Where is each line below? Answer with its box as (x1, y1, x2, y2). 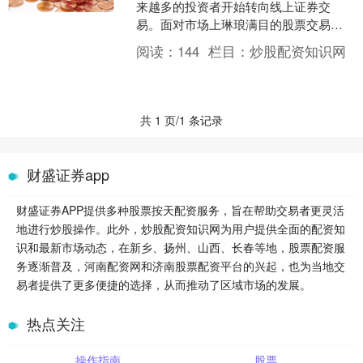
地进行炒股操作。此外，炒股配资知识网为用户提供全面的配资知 (16, 220, 345, 237)
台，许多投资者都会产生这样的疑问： (136, 33, 344, 50)
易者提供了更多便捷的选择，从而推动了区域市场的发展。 (16, 276, 311, 293)
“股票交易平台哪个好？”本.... (136, 51, 292, 68)
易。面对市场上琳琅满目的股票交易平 (136, 15, 344, 32)
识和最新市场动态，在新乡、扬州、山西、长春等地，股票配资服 (16, 239, 345, 255)
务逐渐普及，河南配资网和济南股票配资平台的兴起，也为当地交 (16, 258, 345, 274)
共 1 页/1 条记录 (140, 112, 223, 128)
